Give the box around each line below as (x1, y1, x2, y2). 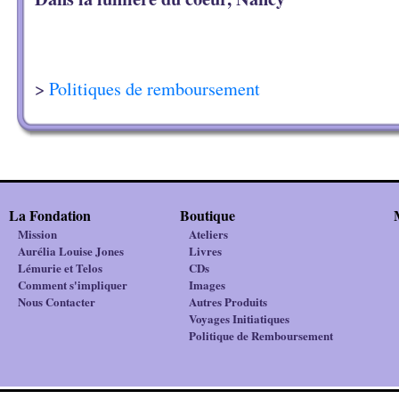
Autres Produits (189, 293, 267, 310)
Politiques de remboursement (49, 77, 260, 101)
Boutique (180, 205, 235, 225)
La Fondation (9, 205, 91, 225)
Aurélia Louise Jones (18, 242, 124, 259)
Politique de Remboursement (189, 327, 333, 344)
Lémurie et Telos (18, 259, 102, 276)
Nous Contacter (18, 293, 95, 310)
